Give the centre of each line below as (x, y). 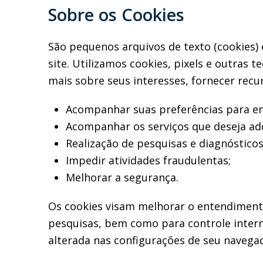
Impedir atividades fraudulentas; (148, 160)
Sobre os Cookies (116, 15)
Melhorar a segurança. (122, 177)
